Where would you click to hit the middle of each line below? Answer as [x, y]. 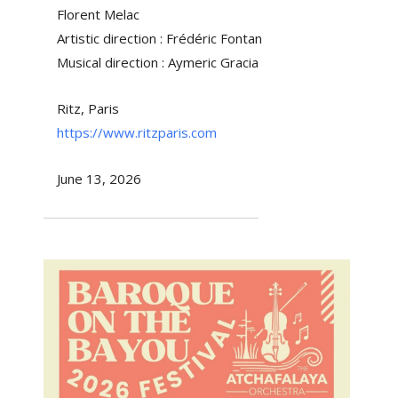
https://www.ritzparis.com [136, 133]
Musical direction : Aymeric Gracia [157, 63]
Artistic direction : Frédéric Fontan [159, 39]
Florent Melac [98, 15]
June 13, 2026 [99, 179]
